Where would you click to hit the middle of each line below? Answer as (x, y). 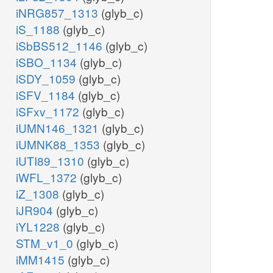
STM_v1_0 (46, 243)
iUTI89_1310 (51, 161)
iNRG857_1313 (58, 13)
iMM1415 (42, 260)
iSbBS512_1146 (61, 46)
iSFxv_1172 (49, 112)
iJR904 (36, 210)
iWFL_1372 (48, 177)
